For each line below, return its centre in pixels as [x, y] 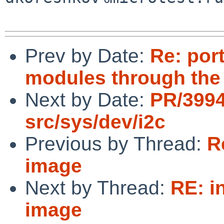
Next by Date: [87, 99]
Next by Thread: [98, 187]
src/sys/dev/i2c [95, 121]
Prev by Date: [87, 55]
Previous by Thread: [116, 143]
